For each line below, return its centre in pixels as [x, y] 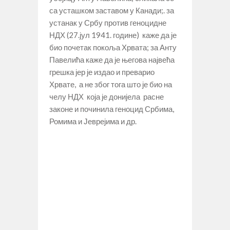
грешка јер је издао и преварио [102, 72]
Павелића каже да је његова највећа [112, 59]
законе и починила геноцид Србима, [112, 109]
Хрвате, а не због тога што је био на [111, 84]
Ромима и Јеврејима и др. [93, 121]
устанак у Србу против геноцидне [108, 22]
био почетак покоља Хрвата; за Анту [113, 47]
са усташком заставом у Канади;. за [112, 10]
